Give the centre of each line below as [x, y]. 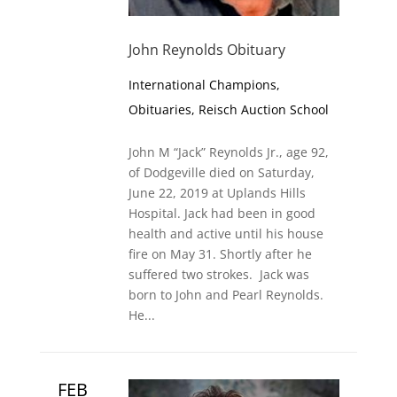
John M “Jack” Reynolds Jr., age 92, [228, 152]
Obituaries [160, 109]
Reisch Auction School [263, 109]
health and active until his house [226, 233]
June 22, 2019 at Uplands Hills [217, 192]
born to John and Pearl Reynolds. [226, 294]
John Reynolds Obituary [206, 49]
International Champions [202, 84]
